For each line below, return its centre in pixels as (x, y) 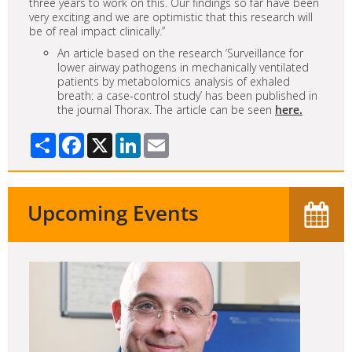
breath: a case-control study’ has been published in (187, 95)
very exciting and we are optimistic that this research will (171, 16)
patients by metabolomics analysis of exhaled (174, 81)
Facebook (110, 138)
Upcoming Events (113, 213)
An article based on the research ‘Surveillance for (180, 53)
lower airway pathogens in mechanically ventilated (183, 67)
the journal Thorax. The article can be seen (166, 109)
